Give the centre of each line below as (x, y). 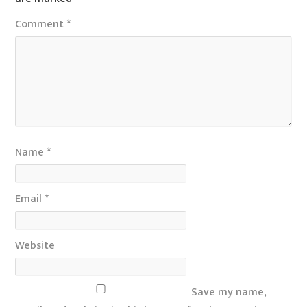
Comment (41, 24)
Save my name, (229, 292)
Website (35, 245)
